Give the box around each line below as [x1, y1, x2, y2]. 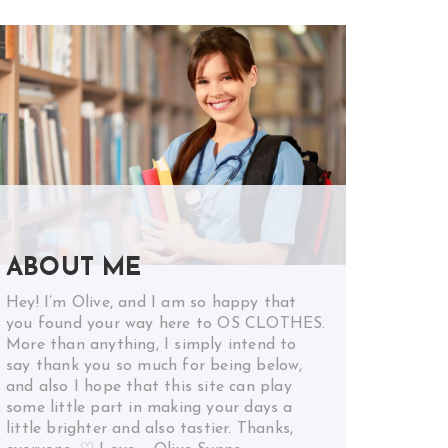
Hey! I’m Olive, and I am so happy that [6, 294, 297, 311]
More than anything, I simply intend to [6, 336, 297, 353]
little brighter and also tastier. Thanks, [6, 420, 294, 437]
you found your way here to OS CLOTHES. [6, 315, 326, 332]
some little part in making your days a [6, 399, 293, 416]
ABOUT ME [6, 255, 142, 281]
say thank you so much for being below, [6, 357, 303, 374]
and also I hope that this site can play [6, 378, 292, 395]
